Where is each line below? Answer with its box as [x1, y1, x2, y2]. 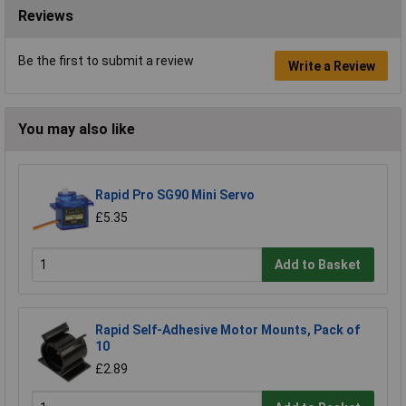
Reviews [18, 7, 73, 25]
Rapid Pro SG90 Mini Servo [95, 188, 255, 203]
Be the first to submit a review [18, 53, 194, 69]
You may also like [18, 121, 135, 139]
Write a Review [287, 58, 375, 73]
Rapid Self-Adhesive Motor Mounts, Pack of [95, 323, 360, 338]
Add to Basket [275, 256, 362, 272]
